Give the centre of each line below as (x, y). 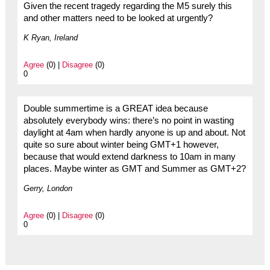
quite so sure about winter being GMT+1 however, (121, 145)
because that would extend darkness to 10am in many (129, 157)
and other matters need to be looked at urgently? (118, 18)
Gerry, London (48, 189)
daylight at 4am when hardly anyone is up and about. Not (134, 133)
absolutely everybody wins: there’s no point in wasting (128, 121)
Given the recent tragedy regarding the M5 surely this (127, 6)
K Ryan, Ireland (50, 38)
